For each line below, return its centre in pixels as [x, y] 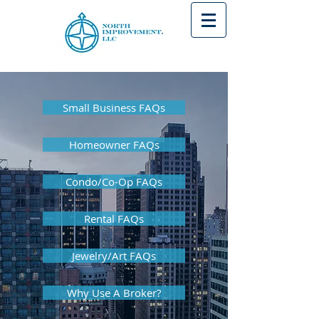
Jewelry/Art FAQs [114, 256]
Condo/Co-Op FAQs [114, 182]
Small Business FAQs [114, 108]
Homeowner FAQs [114, 145]
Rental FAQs [114, 219]
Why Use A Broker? [114, 293]
